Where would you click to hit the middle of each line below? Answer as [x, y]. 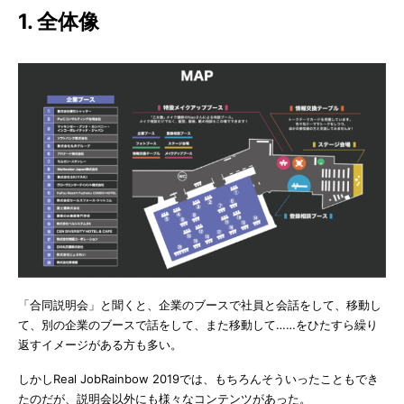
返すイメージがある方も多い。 [100, 345]
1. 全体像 [59, 21]
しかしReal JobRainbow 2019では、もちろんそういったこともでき [198, 379]
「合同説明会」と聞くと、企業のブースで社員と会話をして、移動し [200, 305]
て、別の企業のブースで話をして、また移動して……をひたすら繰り [198, 325]
